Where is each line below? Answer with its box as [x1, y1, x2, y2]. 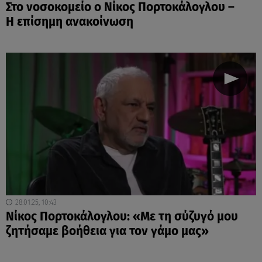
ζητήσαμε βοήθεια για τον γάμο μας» [6, 223, 209, 239]
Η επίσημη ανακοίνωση [6, 14, 133, 29]
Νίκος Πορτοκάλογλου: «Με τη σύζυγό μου [6, 209, 238, 224]
